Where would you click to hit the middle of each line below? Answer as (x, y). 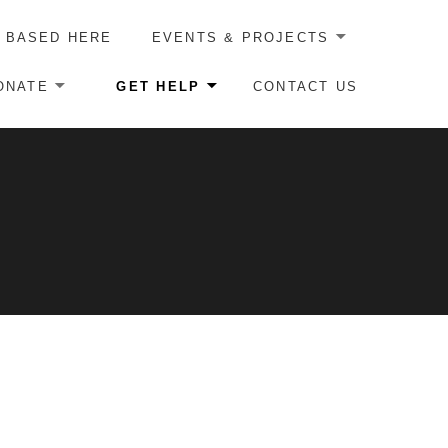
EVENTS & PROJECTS (240, 37)
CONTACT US (305, 86)
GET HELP (158, 86)
